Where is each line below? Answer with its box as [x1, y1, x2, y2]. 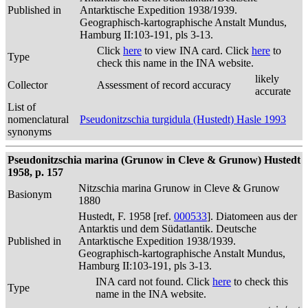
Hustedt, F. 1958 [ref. [78, 210, 174, 222]
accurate [255, 85, 291, 97]
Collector [8, 79, 47, 91]
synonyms [8, 126, 52, 137]
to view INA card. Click [142, 45, 252, 56]
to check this [231, 276, 288, 287]
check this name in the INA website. [97, 57, 254, 69]
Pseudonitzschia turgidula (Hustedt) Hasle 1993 [80, 113, 286, 125]
